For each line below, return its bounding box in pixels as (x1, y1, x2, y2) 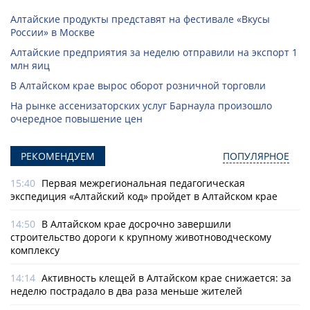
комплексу (10, 244, 60, 257)
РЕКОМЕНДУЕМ (21, 149, 95, 163)
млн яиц (10, 59, 50, 73)
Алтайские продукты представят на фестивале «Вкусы (10, 12, 270, 26)
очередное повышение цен (10, 112, 143, 126)
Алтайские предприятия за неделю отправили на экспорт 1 (10, 46, 298, 60)
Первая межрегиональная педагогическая (42, 176, 245, 190)
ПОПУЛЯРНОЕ (223, 149, 289, 163)
